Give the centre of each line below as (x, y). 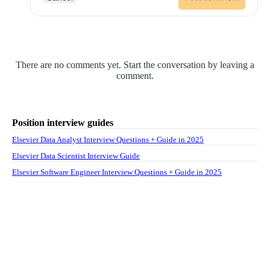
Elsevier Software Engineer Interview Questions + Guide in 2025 (117, 172)
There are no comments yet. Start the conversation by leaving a (135, 64)
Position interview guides (63, 122)
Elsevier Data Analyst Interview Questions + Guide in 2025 (108, 139)
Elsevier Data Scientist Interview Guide (76, 155)
